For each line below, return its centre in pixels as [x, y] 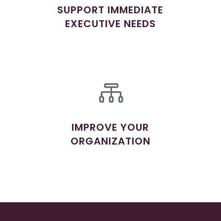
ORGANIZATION [110, 141]
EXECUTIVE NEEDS [110, 24]
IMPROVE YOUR [110, 127]
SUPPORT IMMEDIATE [110, 10]
